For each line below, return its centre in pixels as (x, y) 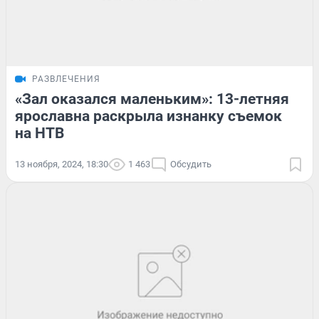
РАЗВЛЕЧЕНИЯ (66, 79)
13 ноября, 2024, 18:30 (62, 164)
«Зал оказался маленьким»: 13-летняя (152, 99)
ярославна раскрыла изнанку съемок (148, 116)
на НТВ (40, 133)
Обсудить (191, 164)
